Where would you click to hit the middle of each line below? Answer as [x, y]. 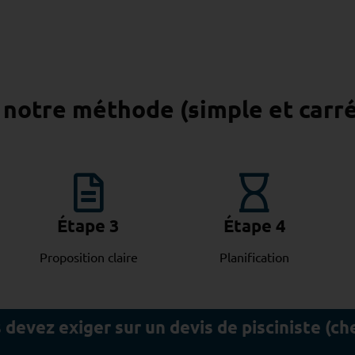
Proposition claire [88, 256]
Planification [255, 256]
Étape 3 [89, 226]
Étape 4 [254, 226]
